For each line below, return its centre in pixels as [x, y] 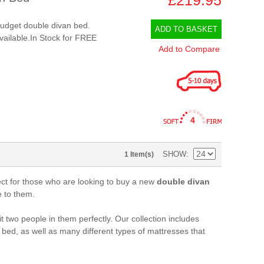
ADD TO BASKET [186, 29]
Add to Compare [189, 49]
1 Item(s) [139, 154]
